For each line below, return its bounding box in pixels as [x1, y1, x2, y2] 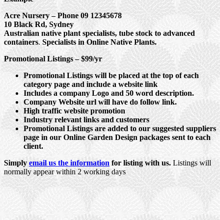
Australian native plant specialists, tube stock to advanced [4, 28, 195, 37]
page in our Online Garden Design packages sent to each [24, 133, 211, 141]
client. [24, 141, 43, 150]
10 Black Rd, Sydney [4, 20, 74, 28]
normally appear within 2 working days [4, 167, 126, 176]
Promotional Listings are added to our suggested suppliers [24, 124, 216, 133]
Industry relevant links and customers [24, 115, 149, 124]
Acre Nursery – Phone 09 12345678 [4, 11, 122, 20]
